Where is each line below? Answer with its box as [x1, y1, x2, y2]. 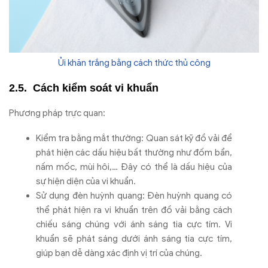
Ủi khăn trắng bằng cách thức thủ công [57, 57, 211, 68]
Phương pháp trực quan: [9, 108, 105, 119]
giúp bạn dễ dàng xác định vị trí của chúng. [36, 248, 202, 259]
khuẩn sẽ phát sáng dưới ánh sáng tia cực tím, [36, 233, 232, 245]
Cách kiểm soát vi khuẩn [33, 81, 159, 94]
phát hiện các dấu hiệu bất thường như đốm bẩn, [36, 147, 232, 159]
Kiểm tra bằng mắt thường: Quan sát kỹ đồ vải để [36, 133, 232, 144]
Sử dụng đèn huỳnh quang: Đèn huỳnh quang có [36, 190, 232, 202]
